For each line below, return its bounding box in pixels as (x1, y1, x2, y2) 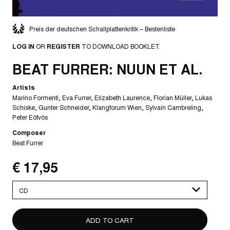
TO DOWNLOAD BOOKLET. (80, 42, 161, 50)
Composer (12, 128, 46, 138)
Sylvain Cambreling (145, 103, 201, 112)
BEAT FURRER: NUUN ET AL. (12, 59, 202, 79)
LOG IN (12, 42, 34, 51)
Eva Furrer (62, 93, 91, 102)
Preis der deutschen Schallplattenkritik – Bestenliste (29, 24, 175, 33)
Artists (12, 83, 35, 92)
